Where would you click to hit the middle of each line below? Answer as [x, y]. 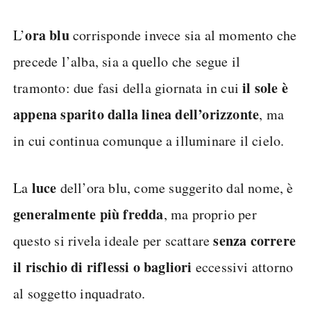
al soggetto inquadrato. [79, 294]
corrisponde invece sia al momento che [185, 35]
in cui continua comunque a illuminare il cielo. [149, 141]
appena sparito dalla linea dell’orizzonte [136, 115]
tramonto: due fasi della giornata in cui [128, 88]
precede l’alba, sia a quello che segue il [127, 62]
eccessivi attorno [243, 267]
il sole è [266, 88]
